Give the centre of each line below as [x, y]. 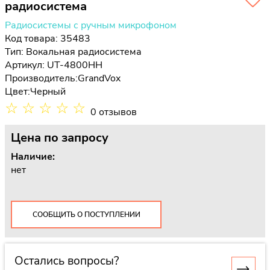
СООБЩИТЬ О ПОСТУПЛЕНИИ [86, 214]
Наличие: [33, 157]
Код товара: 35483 [48, 39]
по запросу [76, 138]
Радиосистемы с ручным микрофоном [91, 25]
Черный [48, 92]
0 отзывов [114, 112]
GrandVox [99, 78]
